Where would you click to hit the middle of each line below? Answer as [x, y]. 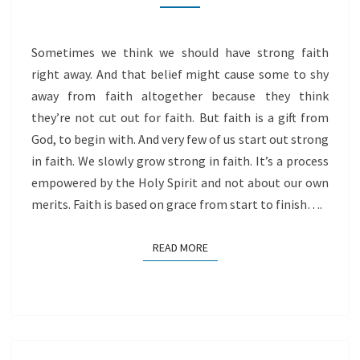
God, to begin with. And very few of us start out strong [180, 139]
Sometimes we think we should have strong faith [180, 52]
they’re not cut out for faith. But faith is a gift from [180, 117]
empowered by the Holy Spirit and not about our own [180, 182]
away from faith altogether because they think [180, 95]
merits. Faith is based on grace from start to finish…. [177, 204]
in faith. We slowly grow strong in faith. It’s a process [180, 160]
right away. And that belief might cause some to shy [180, 74]
